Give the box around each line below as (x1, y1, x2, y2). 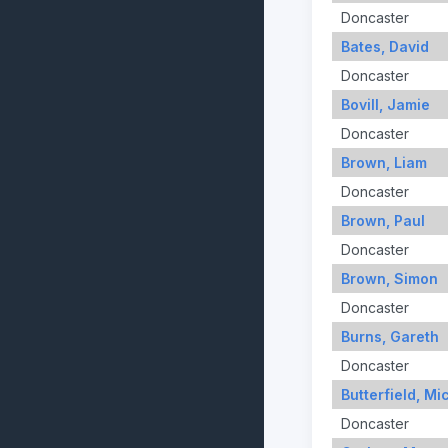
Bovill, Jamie (340, 95, 430, 113)
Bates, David (340, 37, 429, 55)
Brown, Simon (340, 269, 438, 287)
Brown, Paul (340, 211, 425, 229)
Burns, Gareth (340, 327, 439, 345)
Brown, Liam (340, 153, 427, 171)
